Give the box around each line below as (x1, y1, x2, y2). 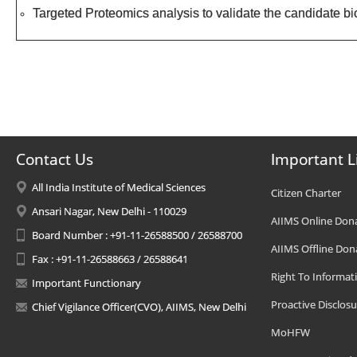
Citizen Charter (271, 186, 341, 200)
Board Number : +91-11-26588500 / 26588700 (32, 228, 242, 242)
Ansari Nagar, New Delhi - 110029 (32, 204, 186, 218)
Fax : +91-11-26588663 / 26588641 (32, 252, 188, 266)
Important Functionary (32, 276, 141, 290)
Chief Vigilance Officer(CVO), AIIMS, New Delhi (32, 300, 246, 314)
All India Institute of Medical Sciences (32, 180, 206, 194)
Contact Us (16, 149, 93, 170)
